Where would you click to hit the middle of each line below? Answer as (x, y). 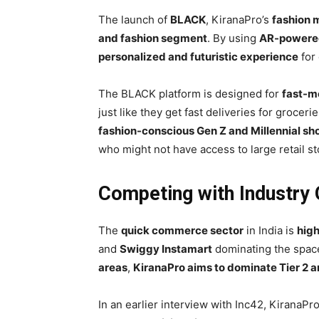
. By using (233, 38)
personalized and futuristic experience (198, 57)
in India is (270, 231)
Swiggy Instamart (166, 249)
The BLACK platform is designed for (190, 94)
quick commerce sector (182, 231)
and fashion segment (153, 38)
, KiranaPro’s (239, 20)
